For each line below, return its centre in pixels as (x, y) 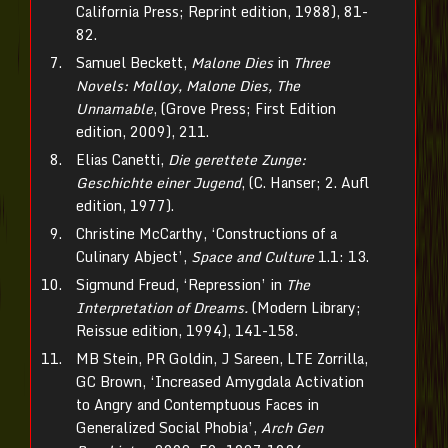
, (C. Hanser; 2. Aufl (305, 182)
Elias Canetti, (120, 159)
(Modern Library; (304, 307)
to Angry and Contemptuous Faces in (197, 404)
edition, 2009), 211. (142, 131)
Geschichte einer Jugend (158, 182)
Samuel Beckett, (133, 62)
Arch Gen (292, 427)
